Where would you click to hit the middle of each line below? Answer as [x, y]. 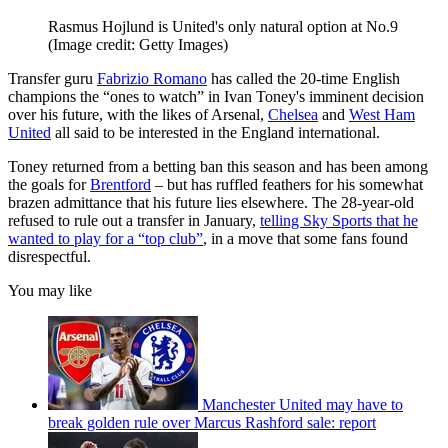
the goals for [49, 184]
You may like [50, 290]
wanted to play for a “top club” [105, 238]
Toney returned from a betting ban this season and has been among [218, 166]
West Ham [382, 114]
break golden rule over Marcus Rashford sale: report [212, 422]
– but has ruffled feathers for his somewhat [287, 184]
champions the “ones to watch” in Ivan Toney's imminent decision [216, 96]
